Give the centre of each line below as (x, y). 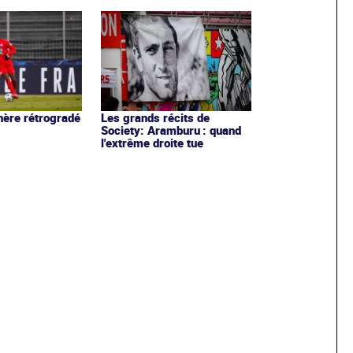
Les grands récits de (155, 117)
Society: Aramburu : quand (171, 130)
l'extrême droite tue (152, 142)
